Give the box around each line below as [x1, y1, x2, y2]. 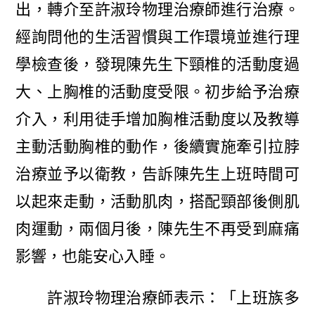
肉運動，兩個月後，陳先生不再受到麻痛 [15, 220, 300, 238]
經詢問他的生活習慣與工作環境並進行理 [15, 28, 300, 46]
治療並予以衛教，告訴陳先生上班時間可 [15, 165, 300, 184]
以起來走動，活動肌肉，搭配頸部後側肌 [15, 193, 300, 211]
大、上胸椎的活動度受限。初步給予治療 [15, 83, 300, 101]
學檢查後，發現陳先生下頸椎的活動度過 [15, 56, 300, 74]
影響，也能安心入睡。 [15, 247, 171, 266]
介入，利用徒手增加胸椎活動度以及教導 [15, 110, 300, 129]
